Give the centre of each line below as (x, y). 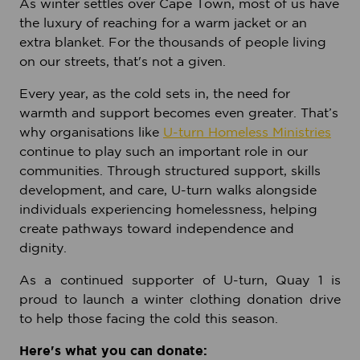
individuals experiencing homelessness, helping (168, 209)
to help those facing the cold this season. (149, 318)
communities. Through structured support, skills (170, 170)
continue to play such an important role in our (164, 151)
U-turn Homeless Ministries (247, 132)
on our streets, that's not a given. (123, 61)
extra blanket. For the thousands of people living (173, 42)
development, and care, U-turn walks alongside (168, 190)
